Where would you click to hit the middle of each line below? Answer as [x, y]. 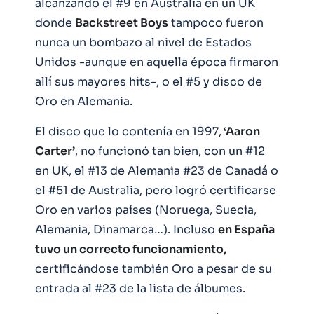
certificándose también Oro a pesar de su [153, 268]
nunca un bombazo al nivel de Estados [143, 42]
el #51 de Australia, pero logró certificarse [156, 190]
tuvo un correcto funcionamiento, [131, 249]
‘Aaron [241, 131]
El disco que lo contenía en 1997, [128, 131]
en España [246, 229]
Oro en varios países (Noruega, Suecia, [146, 210]
